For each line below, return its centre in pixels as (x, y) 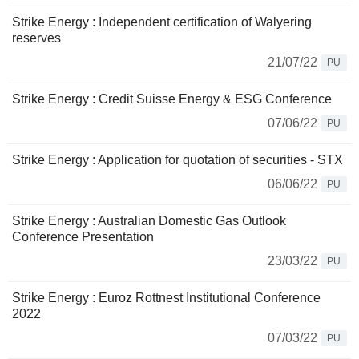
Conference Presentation (83, 237)
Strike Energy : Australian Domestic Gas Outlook (149, 221)
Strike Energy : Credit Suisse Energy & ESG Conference (172, 99)
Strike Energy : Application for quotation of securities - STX (177, 160)
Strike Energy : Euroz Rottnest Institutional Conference (166, 298)
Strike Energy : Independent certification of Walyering (162, 22)
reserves (36, 38)
